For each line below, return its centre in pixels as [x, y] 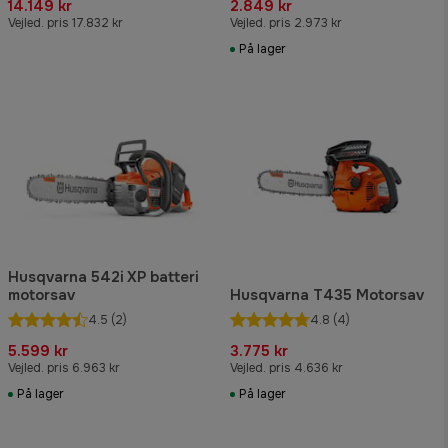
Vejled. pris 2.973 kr [286, 22]
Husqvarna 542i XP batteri [103, 277]
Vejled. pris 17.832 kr [65, 22]
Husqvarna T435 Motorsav [327, 295]
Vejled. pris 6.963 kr [64, 368]
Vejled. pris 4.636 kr [286, 368]
